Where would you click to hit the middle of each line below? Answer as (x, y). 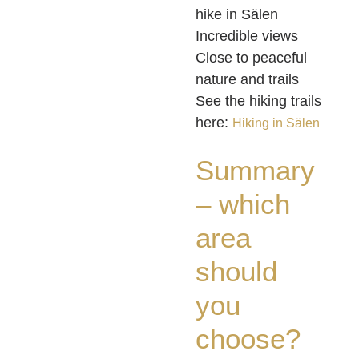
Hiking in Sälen (276, 123)
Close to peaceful (251, 58)
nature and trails (247, 80)
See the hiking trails (258, 101)
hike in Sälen (237, 15)
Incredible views (247, 36)
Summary (255, 171)
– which (243, 204)
